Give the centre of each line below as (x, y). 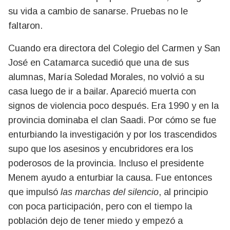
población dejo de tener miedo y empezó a (95, 221)
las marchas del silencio (108, 192)
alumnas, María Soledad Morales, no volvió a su (106, 77)
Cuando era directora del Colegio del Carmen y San (114, 48)
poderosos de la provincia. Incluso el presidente (106, 163)
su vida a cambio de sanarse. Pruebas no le (98, 11)
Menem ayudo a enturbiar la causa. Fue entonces (110, 178)
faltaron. (25, 26)
